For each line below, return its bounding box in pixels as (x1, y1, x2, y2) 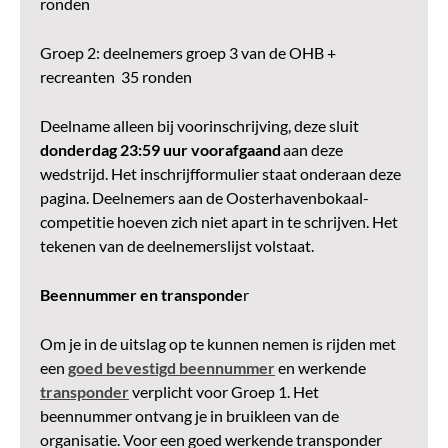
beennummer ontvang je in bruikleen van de (40, 407, 339, 425)
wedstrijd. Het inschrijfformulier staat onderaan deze (40, 165, 401, 183)
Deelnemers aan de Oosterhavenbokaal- (89, 189, 369, 207)
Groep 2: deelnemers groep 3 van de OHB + (40, 44, 336, 62)
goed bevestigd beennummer (68, 359, 275, 377)
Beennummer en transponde (40, 286, 243, 304)
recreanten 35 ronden (40, 68, 192, 86)
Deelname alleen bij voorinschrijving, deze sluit (40, 117, 359, 135)
